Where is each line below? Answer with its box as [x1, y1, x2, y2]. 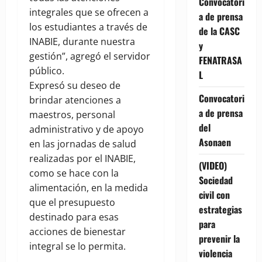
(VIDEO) [198, 158, 227, 173]
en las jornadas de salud [29, 137, 136, 151]
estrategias [198, 202, 242, 216]
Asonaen [198, 135, 231, 149]
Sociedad [198, 173, 233, 187]
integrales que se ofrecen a [29, 6, 149, 19]
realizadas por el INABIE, [29, 152, 136, 166]
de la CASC [198, 23, 240, 38]
